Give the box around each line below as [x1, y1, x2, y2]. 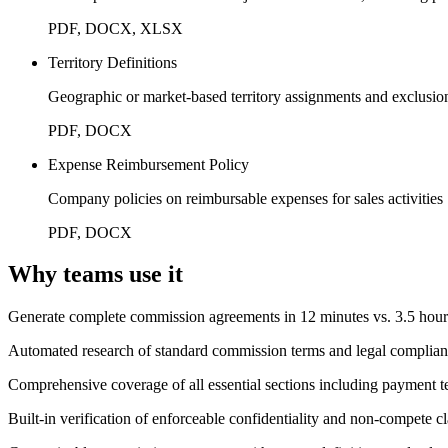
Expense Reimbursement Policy [48, 155, 249, 173]
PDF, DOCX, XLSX [48, 19, 183, 37]
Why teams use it [8, 261, 183, 288]
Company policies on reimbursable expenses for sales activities [48, 189, 443, 207]
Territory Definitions [48, 53, 177, 71]
